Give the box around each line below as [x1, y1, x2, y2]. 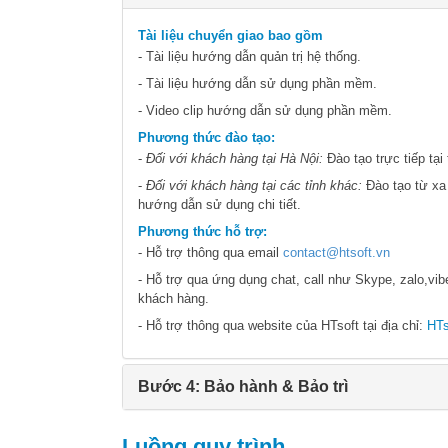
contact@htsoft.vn [283, 245, 390, 261]
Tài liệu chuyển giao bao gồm [138, 28, 323, 44]
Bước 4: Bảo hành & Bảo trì [138, 378, 348, 396]
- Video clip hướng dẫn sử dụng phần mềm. [138, 103, 392, 119]
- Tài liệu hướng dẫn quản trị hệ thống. [138, 49, 361, 65]
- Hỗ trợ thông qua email [138, 245, 283, 261]
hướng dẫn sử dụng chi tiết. [138, 197, 301, 213]
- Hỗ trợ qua [138, 272, 212, 288]
